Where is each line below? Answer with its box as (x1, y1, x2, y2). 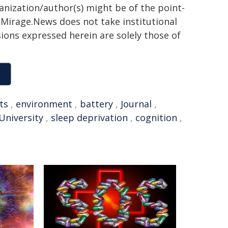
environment (16, 98, 72, 110)
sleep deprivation (51, 111, 128, 124)
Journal (121, 98, 152, 110)
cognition (135, 111, 177, 124)
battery (80, 98, 113, 110)
